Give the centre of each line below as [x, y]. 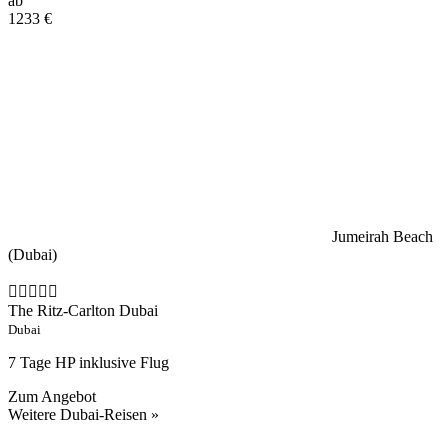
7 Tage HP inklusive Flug [88, 362]
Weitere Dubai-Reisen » [83, 414]
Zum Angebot [52, 396]
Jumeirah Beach [382, 236]
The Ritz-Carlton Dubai [83, 310]
